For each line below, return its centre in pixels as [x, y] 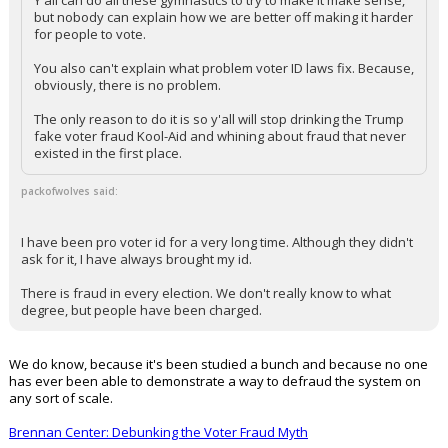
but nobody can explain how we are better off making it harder [223, 17]
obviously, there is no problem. [127, 85]
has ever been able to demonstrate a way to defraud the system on [215, 381]
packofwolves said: [69, 191]
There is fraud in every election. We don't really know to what [206, 293]
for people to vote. [90, 34]
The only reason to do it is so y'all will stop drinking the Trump [219, 119]
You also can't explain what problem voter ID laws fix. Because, [224, 68]
